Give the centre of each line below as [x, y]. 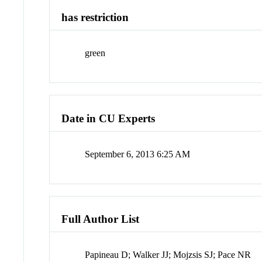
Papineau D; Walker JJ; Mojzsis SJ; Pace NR [168, 255]
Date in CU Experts [108, 118]
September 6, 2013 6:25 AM [138, 154]
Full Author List [101, 219]
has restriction [95, 18]
